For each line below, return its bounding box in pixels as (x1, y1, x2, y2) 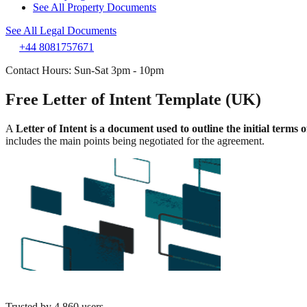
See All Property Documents (33, 1, 156, 13)
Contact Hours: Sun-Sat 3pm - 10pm (5, 64, 164, 76)
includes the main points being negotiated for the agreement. (5, 134, 265, 147)
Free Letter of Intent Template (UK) (5, 90, 261, 108)
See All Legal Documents (5, 25, 116, 36)
